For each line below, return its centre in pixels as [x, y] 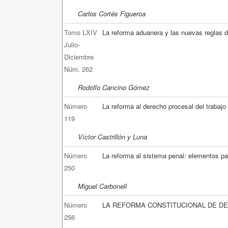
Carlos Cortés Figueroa [112, 13]
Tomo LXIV [81, 32]
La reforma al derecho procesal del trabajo [164, 106]
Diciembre [79, 56]
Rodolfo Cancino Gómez [114, 87]
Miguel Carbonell [102, 186]
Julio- [72, 44]
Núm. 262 [79, 69]
